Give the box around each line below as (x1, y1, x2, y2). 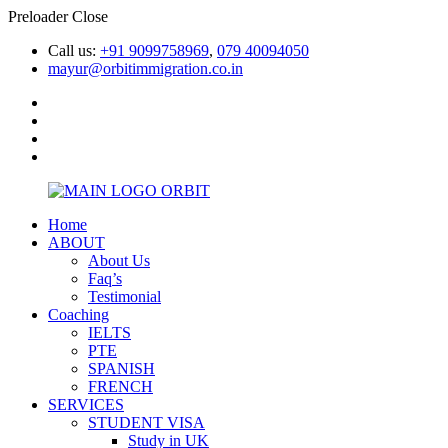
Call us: (48, 42, 100, 59)
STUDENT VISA (88, 414, 205, 431)
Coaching (48, 306, 109, 323)
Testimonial (88, 288, 161, 305)
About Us (88, 252, 150, 269)
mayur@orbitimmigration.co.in (48, 60, 243, 77)
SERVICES (48, 396, 124, 413)
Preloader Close (8, 8, 108, 25)
